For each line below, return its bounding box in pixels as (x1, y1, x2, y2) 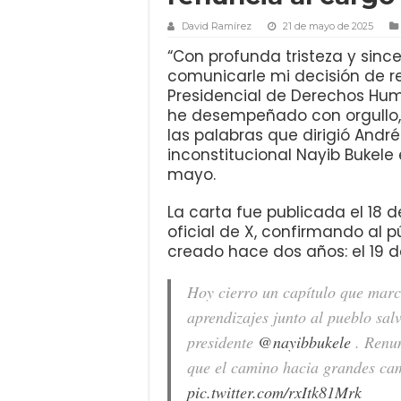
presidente (187, 330, 258, 353)
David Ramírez (182, 19, 252, 32)
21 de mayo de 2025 (283, 19, 373, 32)
